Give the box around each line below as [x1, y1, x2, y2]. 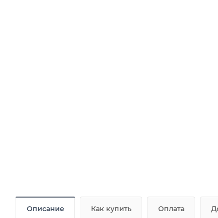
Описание [27, 204, 64, 213]
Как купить [91, 204, 131, 213]
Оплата [158, 204, 184, 213]
